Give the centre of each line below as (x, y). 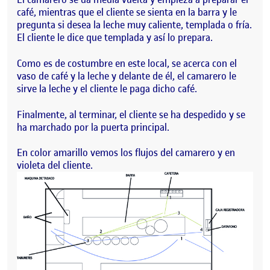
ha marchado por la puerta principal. (93, 127)
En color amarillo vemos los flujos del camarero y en (126, 153)
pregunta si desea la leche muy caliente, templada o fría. (134, 25)
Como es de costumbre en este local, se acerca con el (127, 63)
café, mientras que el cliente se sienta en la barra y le (127, 12)
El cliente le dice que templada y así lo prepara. (115, 38)
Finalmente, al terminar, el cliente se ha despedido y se (131, 114)
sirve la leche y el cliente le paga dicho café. (107, 88)
